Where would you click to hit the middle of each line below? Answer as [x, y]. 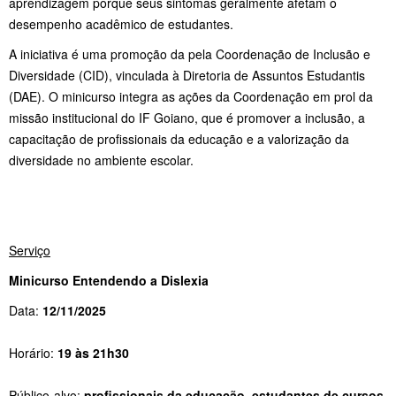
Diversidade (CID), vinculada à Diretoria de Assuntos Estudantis [187, 75]
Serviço [30, 250]
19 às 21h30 [93, 352]
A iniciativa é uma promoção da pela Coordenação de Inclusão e [190, 53]
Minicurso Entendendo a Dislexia [109, 280]
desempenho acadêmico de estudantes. [121, 23]
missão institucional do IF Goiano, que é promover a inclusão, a [187, 117]
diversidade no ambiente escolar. [101, 160]
